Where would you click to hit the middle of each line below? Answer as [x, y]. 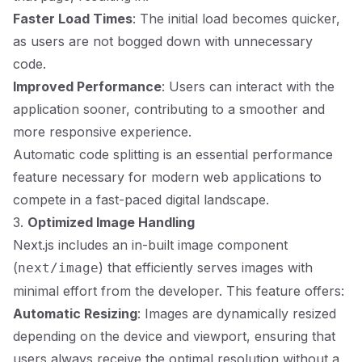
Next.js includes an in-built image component [150, 245]
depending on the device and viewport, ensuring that [174, 336]
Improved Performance [87, 86]
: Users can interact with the [248, 86]
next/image [58, 268]
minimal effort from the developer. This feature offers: [179, 291]
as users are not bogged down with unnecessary [163, 41]
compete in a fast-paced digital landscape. [141, 200]
